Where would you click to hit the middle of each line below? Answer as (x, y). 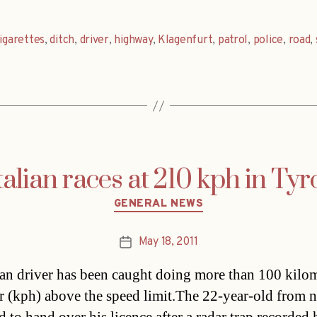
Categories (189, 198)
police (268, 41)
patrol (233, 41)
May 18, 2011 (168, 242)
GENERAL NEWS (158, 204)
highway (133, 41)
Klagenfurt (185, 41)
